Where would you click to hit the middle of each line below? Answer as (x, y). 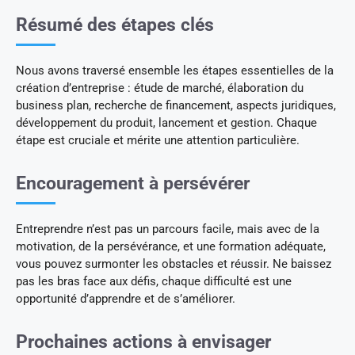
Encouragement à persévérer (133, 183)
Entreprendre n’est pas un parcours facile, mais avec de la (168, 229)
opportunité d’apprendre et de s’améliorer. (126, 298)
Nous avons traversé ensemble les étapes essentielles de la (175, 70)
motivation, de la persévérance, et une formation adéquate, (171, 246)
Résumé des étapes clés (115, 25)
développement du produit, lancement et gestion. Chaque (166, 122)
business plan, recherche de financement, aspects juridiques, (176, 105)
